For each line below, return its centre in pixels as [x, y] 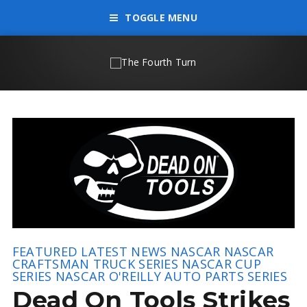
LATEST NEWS [124, 252]
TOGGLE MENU [161, 17]
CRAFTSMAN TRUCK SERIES [95, 264]
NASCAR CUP [221, 264]
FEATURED [45, 252]
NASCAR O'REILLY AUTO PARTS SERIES [171, 277]
